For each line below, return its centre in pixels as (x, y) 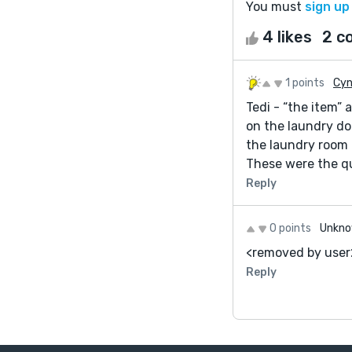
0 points (290, 228)
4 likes (287, 37)
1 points (305, 82)
